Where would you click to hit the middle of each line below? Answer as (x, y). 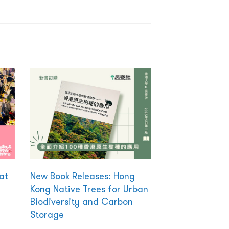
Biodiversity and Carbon (81, 202)
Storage (47, 215)
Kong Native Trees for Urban (89, 189)
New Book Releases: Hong (82, 176)
